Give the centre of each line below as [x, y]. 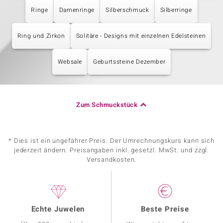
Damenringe [77, 10]
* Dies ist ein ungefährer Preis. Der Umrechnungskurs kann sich [111, 141]
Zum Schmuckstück [107, 105]
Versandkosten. [111, 160]
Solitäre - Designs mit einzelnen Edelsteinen [141, 36]
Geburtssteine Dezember [129, 62]
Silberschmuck [127, 10]
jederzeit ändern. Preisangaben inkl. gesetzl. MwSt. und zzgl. [111, 150]
